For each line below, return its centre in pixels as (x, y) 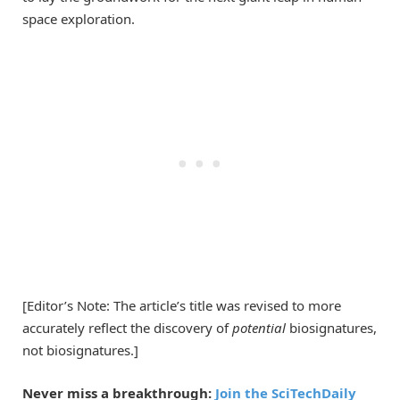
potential (259, 327)
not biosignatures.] (80, 350)
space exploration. (79, 18)
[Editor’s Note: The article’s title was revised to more (182, 305)
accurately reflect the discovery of (127, 327)
